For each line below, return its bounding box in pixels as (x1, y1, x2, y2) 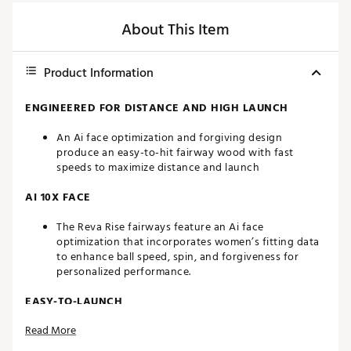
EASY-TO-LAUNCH (25, 292, 122, 311)
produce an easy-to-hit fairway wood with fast (56, 143, 294, 162)
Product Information (44, 63, 154, 84)
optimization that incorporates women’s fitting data (56, 233, 320, 251)
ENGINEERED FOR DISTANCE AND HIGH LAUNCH (25, 99, 288, 118)
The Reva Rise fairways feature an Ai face (56, 218, 264, 237)
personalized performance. (56, 262, 191, 281)
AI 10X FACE (25, 188, 91, 207)
